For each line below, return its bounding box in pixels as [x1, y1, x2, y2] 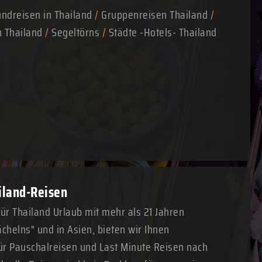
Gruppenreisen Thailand [101, 5, 208, 24]
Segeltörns [51, 23, 99, 42]
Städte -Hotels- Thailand [108, 23, 217, 42]
